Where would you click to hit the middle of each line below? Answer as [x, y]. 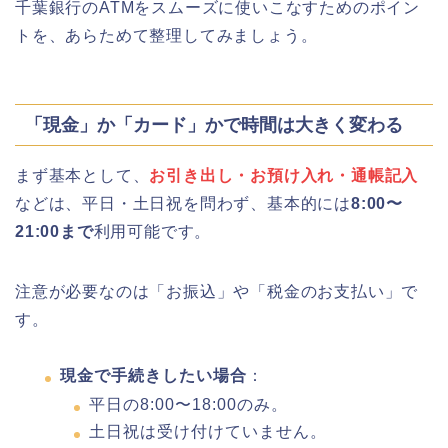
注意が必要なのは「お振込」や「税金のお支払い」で [217, 292]
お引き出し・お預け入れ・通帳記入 [284, 176]
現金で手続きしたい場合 [153, 376]
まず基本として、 [82, 176]
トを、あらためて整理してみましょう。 [166, 35]
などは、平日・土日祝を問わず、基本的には [183, 204]
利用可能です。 [152, 232]
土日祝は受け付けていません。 [208, 431]
